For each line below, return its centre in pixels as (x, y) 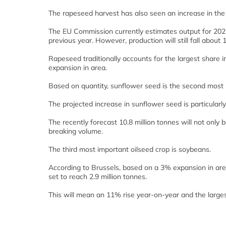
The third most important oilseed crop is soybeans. (130, 150)
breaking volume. (76, 131)
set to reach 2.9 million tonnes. (98, 177)
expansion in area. (78, 68)
